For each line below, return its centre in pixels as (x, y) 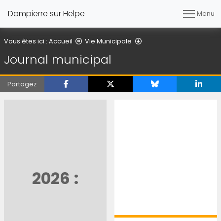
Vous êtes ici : (26, 41)
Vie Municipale (109, 41)
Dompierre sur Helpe (46, 14)
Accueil (61, 41)
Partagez (22, 84)
